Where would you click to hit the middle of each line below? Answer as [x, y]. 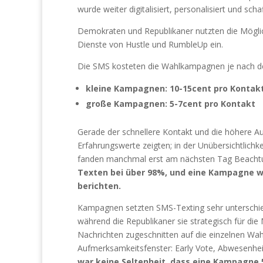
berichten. [100, 186]
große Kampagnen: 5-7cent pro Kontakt [171, 103]
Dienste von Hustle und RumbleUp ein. [150, 44]
